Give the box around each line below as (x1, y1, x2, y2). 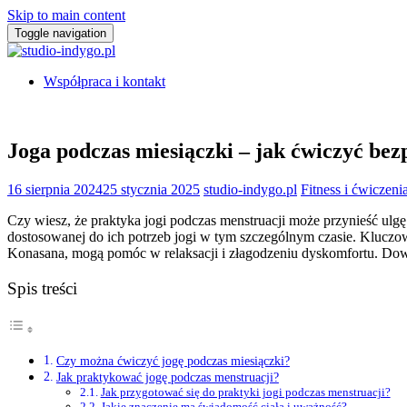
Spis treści (7, 279, 77, 298)
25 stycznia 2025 (103, 181, 200, 197)
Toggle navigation (15, 26, 106, 40)
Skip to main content (7, 7, 125, 23)
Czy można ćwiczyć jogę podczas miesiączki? (55, 353, 290, 369)
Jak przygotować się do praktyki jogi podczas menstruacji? (100, 385, 391, 400)
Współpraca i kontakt (44, 74, 165, 89)
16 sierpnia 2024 (7, 181, 103, 197)
